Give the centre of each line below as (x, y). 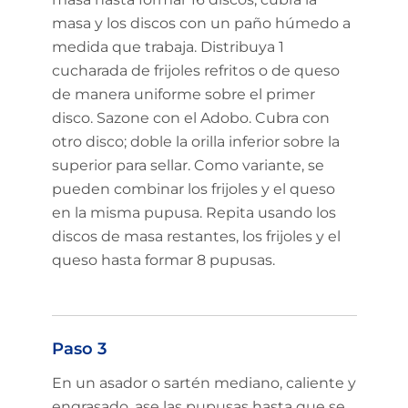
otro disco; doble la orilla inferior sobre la (195, 142)
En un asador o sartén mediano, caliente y (204, 382)
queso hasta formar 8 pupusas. (163, 260)
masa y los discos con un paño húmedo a (201, 24)
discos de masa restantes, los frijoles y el (196, 237)
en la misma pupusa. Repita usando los (194, 213)
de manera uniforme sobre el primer (183, 95)
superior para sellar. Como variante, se (188, 166)
